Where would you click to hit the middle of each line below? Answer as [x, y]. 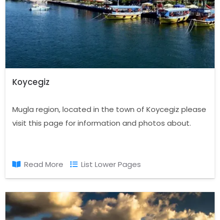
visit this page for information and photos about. [102, 123]
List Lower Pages [111, 164]
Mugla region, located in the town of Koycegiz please [110, 109]
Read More [44, 164]
